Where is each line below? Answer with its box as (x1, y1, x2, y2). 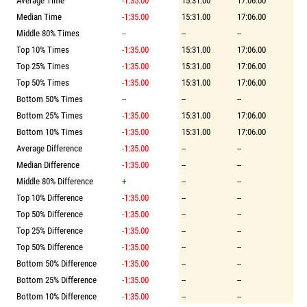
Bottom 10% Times (16, 127, 83, 137)
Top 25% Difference (16, 225, 83, 236)
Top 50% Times (16, 77, 69, 88)
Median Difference (16, 160, 79, 170)
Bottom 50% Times (16, 94, 83, 104)
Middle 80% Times (16, 28, 79, 38)
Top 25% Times (16, 61, 69, 71)
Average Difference (16, 143, 82, 153)
